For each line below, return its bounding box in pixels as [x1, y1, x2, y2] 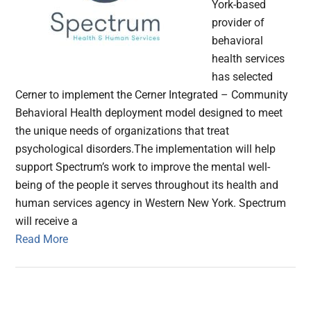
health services [212, 52, 285, 66]
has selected [212, 70, 274, 84]
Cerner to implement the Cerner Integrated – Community [15, 88, 289, 102]
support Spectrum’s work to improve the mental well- [15, 160, 271, 174]
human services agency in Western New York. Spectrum [15, 196, 287, 210]
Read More [15, 233, 69, 246]
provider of [212, 16, 265, 30]
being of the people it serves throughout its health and [15, 178, 279, 192]
